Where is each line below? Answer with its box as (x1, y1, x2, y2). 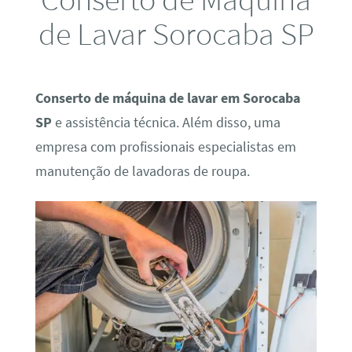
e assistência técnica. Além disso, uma (51, 113, 280, 131)
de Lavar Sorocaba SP (38, 13, 314, 53)
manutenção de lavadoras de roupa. (35, 162, 250, 180)
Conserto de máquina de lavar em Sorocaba (35, 89, 300, 107)
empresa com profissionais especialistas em (35, 137, 296, 156)
